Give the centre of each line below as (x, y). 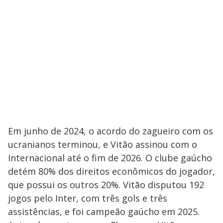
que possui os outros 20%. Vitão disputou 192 (106, 184)
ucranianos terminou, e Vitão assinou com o (103, 144)
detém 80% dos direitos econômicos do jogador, (111, 171)
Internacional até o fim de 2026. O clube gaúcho (110, 158)
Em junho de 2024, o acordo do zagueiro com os (111, 131)
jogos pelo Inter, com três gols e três (88, 198)
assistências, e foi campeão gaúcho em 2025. (104, 211)
